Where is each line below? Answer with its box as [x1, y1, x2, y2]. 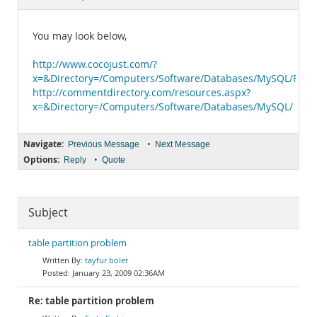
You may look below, [33, 30, 127, 42]
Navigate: [23, 138, 64, 150]
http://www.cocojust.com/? [33, 58, 157, 71]
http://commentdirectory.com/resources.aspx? [33, 86, 250, 99]
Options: [23, 154, 59, 166]
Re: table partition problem [28, 295, 154, 307]
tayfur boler [85, 255, 128, 265]
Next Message [155, 139, 210, 149]
